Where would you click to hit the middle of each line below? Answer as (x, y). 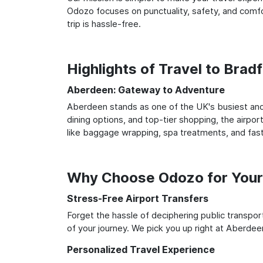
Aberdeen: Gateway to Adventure (146, 90)
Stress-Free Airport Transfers (138, 198)
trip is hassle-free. (104, 23)
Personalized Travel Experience (141, 249)
